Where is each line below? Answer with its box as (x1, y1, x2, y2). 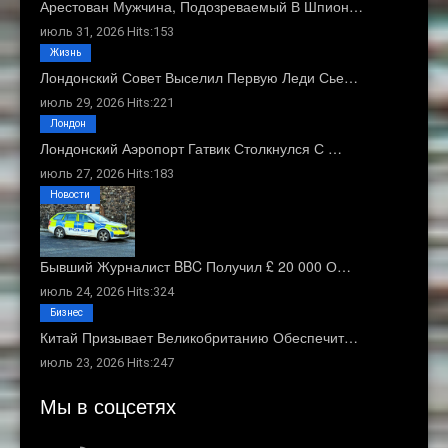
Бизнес (50, 307, 83, 319)
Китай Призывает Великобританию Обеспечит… (40, 327, 358, 348)
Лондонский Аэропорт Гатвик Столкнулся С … (40, 137, 342, 158)
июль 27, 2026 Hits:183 (40, 165, 174, 181)
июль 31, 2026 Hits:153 (40, 23, 174, 39)
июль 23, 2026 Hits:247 (40, 355, 174, 371)
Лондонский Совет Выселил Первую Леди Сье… (40, 66, 358, 87)
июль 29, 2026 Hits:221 (40, 94, 174, 110)
